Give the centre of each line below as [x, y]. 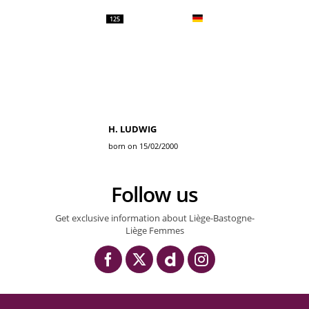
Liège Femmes [154, 230]
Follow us [160, 194]
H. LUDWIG [132, 129]
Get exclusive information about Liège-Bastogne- [154, 218]
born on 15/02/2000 [143, 146]
